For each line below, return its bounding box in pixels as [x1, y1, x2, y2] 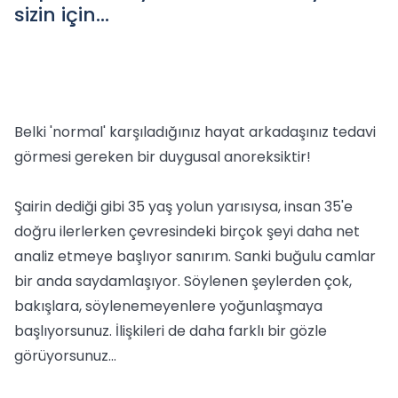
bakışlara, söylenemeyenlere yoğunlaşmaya [14, 296, 322, 316]
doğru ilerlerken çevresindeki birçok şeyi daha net [14, 221, 360, 242]
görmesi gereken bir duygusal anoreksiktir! [14, 147, 311, 167]
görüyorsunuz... [14, 346, 116, 366]
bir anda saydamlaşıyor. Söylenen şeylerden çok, [14, 271, 352, 291]
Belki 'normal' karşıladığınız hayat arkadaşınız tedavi [14, 122, 376, 142]
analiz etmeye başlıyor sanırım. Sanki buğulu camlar [14, 246, 376, 267]
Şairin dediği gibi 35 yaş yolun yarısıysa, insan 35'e [14, 196, 353, 217]
